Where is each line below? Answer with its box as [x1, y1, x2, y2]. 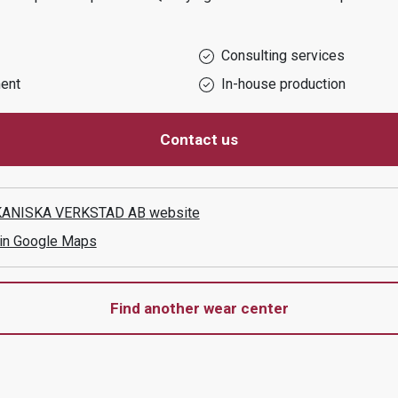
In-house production [221, 76, 346, 92]
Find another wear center [109, 299, 289, 317]
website [148, 204, 200, 221]
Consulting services [221, 47, 345, 64]
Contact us [160, 131, 238, 148]
